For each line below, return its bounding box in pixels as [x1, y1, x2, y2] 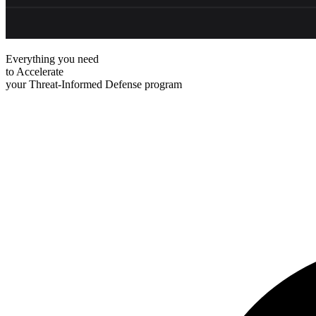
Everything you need [6, 52, 99, 65]
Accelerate [16, 65, 63, 78]
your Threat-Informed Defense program [6, 78, 182, 90]
